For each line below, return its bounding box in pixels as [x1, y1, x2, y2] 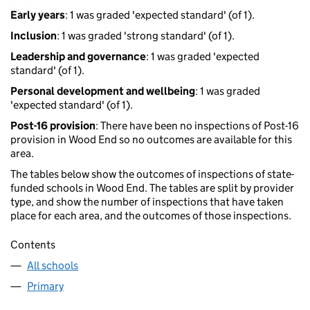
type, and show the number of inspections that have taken [10, 195, 284, 209]
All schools [27, 258, 78, 272]
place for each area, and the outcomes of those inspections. [10, 209, 291, 223]
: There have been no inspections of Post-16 [95, 119, 299, 133]
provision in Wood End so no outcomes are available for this [10, 133, 292, 147]
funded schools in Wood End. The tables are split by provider [10, 181, 294, 195]
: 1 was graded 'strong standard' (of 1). [57, 29, 235, 43]
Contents [10, 237, 55, 251]
